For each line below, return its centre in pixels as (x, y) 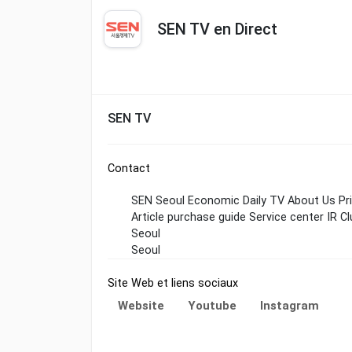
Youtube (212, 305)
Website (141, 305)
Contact (129, 168)
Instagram (290, 305)
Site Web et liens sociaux (173, 283)
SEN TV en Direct (217, 29)
